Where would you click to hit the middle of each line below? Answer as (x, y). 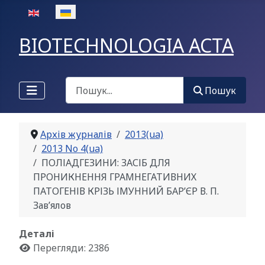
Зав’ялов (52, 206)
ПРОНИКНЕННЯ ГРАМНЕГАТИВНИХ (115, 177)
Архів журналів (76, 135)
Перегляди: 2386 (71, 248)
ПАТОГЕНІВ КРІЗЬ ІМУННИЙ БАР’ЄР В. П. (126, 191)
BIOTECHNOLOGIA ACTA (126, 45)
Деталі (37, 234)
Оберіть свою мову (63, 11)
